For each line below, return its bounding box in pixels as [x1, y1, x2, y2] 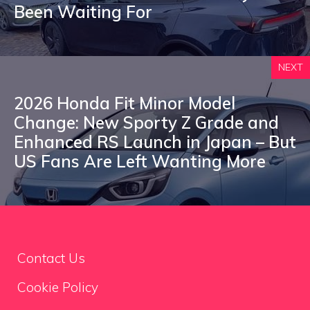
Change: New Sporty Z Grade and [14, 112, 279, 134]
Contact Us [17, 250, 85, 267]
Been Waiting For [14, 1, 152, 23]
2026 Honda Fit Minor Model [14, 93, 235, 114]
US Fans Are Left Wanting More [14, 151, 266, 172]
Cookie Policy [17, 278, 98, 295]
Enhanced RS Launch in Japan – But [14, 131, 296, 153]
